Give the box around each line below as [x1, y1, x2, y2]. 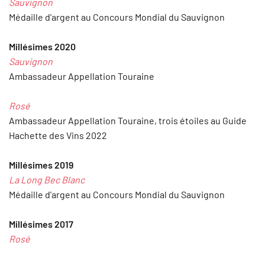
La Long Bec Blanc [9, 173, 85, 185]
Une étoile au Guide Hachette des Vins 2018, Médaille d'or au [9, 247, 254, 259]
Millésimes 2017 [9, 218, 73, 230]
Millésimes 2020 [9, 40, 76, 52]
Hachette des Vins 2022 [9, 129, 107, 141]
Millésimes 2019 [9, 159, 73, 170]
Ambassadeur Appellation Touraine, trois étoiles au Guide [9, 114, 247, 126]
